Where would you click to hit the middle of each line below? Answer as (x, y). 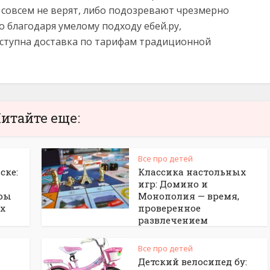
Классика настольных (192, 172)
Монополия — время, (189, 196)
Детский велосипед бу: (193, 262)
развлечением (173, 220)
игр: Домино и (173, 184)
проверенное (169, 208)
